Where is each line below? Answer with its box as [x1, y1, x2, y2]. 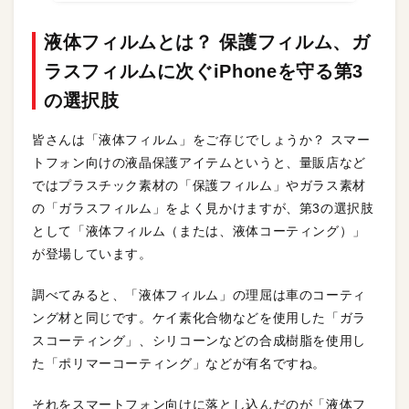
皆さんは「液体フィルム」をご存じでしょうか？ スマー [32, 132, 371, 147]
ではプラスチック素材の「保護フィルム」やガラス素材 [32, 178, 366, 193]
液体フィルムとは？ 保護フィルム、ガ [44, 32, 371, 52]
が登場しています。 [32, 246, 152, 261]
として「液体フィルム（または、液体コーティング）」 [32, 224, 366, 238]
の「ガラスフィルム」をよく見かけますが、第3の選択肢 [32, 201, 374, 215]
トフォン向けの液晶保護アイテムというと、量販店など [32, 155, 366, 170]
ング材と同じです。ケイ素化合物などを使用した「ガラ [32, 310, 367, 325]
